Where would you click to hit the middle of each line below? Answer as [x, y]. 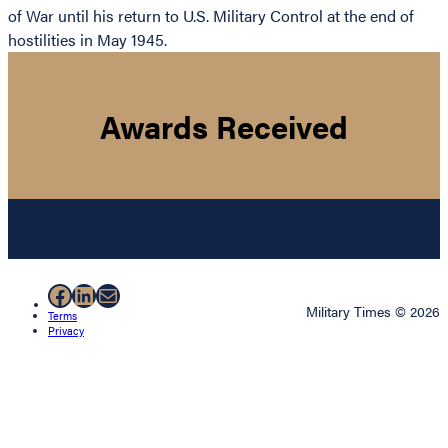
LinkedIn [117, 294]
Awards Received [224, 125]
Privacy [66, 331]
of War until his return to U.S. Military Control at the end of [211, 16]
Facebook [98, 294]
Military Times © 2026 [373, 311]
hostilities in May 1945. [87, 40]
